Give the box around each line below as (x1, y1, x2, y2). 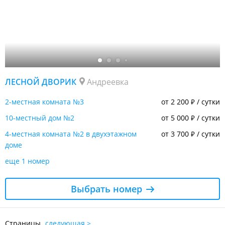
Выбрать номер (71, 182, 142, 195)
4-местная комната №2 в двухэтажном (5, 129, 137, 139)
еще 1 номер (5, 156, 50, 166)
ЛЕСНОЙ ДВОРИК (5, 76, 76, 87)
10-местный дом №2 (5, 113, 74, 123)
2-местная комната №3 (5, 96, 84, 106)
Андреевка (87, 76, 129, 87)
